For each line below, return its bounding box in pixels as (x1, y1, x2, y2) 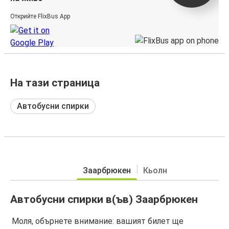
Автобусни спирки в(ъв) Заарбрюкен (10, 193, 198, 205)
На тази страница (10, 76, 100, 89)
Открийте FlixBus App (10, 12, 70, 20)
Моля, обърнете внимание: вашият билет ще (12, 216, 184, 226)
